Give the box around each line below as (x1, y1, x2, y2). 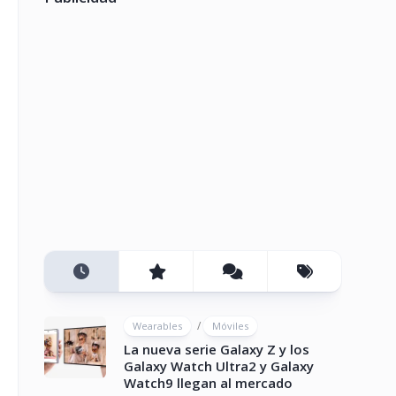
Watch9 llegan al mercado (124, 374, 293, 392)
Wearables (133, 319, 182, 332)
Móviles (212, 319, 248, 332)
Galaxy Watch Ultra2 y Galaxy (124, 357, 314, 375)
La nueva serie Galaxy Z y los (124, 340, 309, 358)
